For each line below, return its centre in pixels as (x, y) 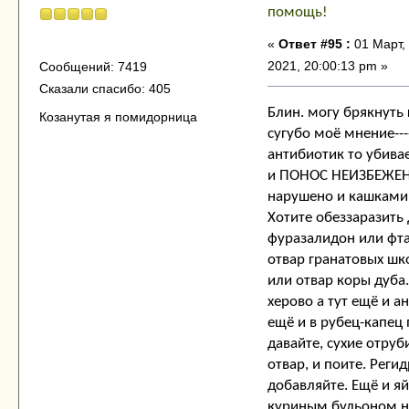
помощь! (298, 13)
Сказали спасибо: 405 (105, 88)
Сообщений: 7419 (93, 66)
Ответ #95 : (315, 44)
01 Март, (378, 44)
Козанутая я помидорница (118, 116)
